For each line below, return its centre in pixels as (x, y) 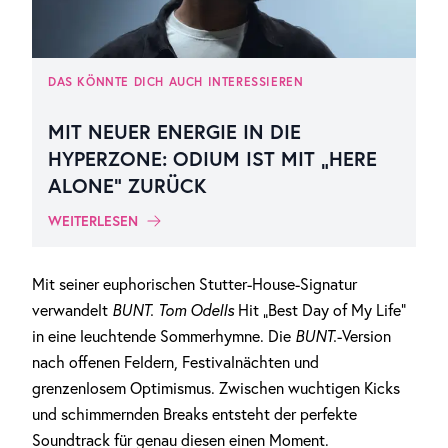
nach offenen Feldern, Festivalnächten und (175, 362)
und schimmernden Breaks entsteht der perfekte (194, 414)
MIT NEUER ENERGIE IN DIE (174, 131)
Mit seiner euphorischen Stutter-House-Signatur (194, 284)
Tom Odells (198, 310)
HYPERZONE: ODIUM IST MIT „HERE (212, 158)
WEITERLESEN (93, 221)
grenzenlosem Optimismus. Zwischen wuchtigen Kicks (216, 388)
